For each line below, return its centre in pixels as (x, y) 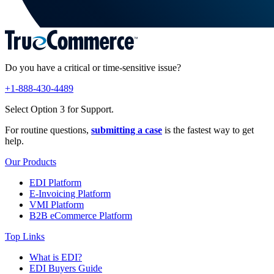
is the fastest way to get (208, 130)
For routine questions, (48, 130)
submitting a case (127, 130)
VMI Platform (57, 204)
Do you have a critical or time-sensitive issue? (93, 67)
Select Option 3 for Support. (59, 109)
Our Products (31, 161)
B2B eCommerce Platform (81, 215)
